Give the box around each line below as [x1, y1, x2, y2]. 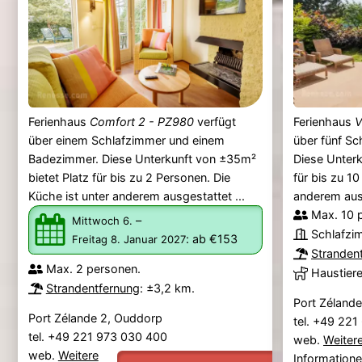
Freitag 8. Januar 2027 [110, 233, 186, 246]
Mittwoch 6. [122, 214, 133, 228]
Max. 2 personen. [45, 262, 141, 276]
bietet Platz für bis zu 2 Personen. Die [27, 170, 230, 184]
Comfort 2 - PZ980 [89, 114, 194, 128]
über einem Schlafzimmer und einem [27, 133, 225, 147]
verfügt [193, 114, 236, 128]
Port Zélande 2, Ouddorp [27, 310, 162, 325]
